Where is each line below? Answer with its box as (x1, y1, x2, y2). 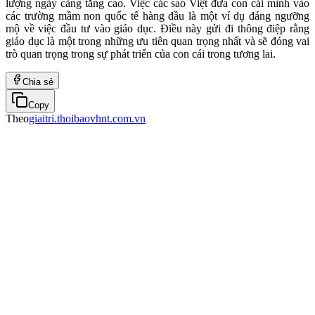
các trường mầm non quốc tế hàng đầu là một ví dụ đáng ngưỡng (6, 9, 309, 22)
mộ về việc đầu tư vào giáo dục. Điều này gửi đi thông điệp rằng (6, 22, 309, 34)
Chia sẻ (22, 76, 53, 87)
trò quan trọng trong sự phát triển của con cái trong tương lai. (6, 47, 276, 60)
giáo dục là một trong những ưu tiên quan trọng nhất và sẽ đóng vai (6, 34, 309, 47)
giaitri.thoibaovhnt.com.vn (29, 112, 146, 124)
